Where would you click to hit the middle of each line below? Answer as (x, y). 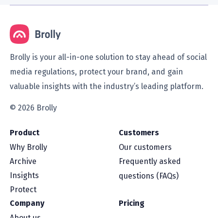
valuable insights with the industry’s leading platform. (107, 87)
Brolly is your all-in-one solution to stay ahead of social (108, 57)
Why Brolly (28, 147)
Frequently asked (150, 162)
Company (27, 203)
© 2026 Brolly (33, 108)
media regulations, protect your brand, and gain (96, 72)
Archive (23, 162)
